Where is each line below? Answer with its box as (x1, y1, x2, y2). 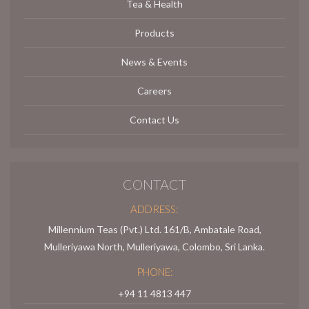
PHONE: (136, 266, 173, 279)
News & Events (121, 56, 188, 68)
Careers (137, 85, 172, 97)
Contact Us (130, 114, 179, 126)
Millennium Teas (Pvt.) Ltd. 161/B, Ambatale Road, (48, 223, 261, 236)
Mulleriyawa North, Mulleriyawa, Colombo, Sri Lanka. (44, 241, 265, 253)
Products (134, 27, 175, 39)
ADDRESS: (130, 203, 179, 216)
